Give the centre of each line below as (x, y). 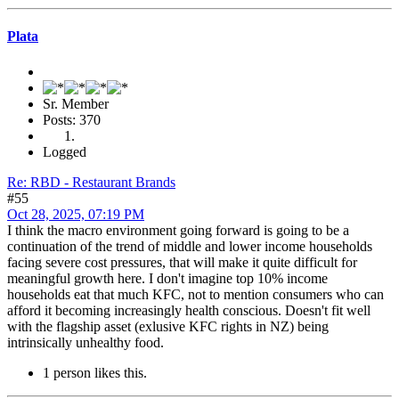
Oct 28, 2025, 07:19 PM (76, 214)
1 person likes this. (95, 372)
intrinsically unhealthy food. (85, 342)
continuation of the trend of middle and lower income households (190, 246)
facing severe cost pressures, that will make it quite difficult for (182, 262)
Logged (65, 151)
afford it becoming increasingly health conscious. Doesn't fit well (189, 310)
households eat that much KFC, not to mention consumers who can (195, 294)
